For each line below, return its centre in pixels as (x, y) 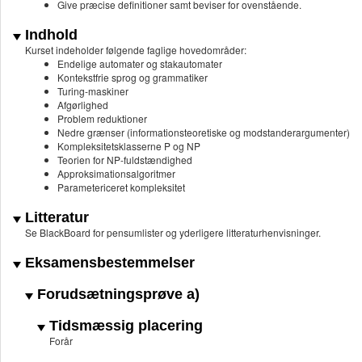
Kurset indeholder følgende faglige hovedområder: (136, 50)
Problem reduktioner (102, 119)
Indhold (49, 35)
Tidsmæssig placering (124, 326)
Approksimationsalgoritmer (116, 174)
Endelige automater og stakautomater (140, 64)
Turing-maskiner (93, 91)
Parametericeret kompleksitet (121, 187)
